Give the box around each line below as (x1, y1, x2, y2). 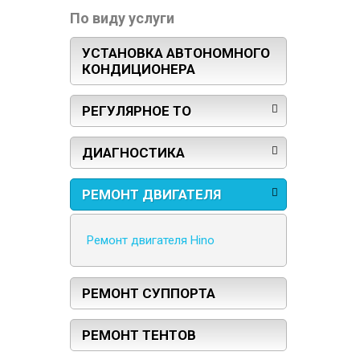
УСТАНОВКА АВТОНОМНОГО (82, 45, 270, 62)
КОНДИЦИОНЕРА (82, 61, 195, 78)
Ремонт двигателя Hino (87, 233, 215, 248)
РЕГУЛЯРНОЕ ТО (82, 103, 191, 120)
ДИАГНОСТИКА (82, 145, 185, 162)
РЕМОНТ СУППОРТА (82, 285, 215, 302)
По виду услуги (70, 10, 174, 27)
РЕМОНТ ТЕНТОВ (82, 327, 196, 344)
